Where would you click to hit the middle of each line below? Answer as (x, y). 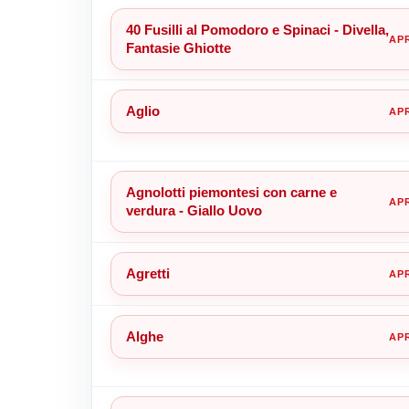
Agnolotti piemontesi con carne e (231, 192)
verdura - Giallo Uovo (194, 210)
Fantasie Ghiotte (178, 47)
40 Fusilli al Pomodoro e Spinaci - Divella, (257, 29)
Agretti (147, 273)
